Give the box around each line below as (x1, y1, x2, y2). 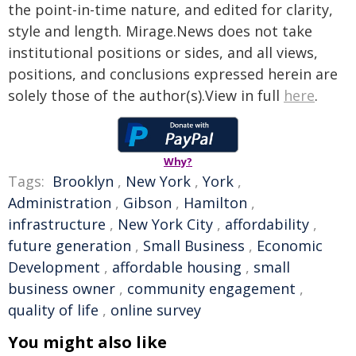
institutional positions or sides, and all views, (8, 42, 318, 62)
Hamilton (184, 192, 247, 212)
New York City (118, 214, 213, 234)
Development (8, 257, 100, 277)
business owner (8, 278, 115, 298)
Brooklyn (52, 171, 114, 191)
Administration (8, 192, 111, 212)
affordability (225, 214, 309, 234)
